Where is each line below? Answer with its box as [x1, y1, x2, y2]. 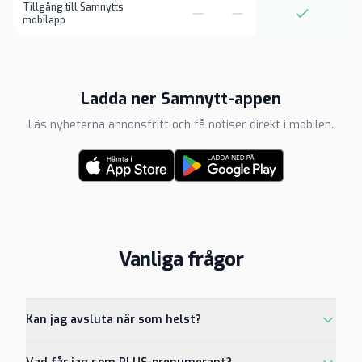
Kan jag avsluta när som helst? [26, 312, 201, 327]
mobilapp [23, 14, 65, 27]
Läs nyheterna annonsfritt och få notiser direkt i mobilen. [28, 117, 334, 133]
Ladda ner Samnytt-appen [81, 88, 281, 110]
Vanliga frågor [118, 246, 244, 272]
